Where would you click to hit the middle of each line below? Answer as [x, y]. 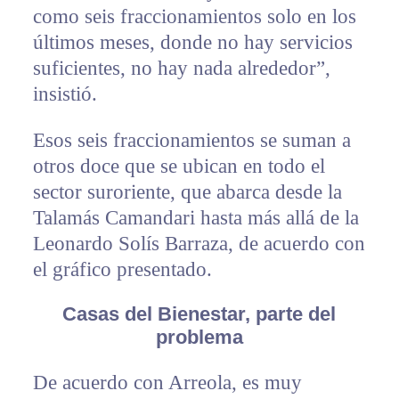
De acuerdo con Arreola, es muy [167, 382]
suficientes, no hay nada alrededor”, [181, 68]
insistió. [65, 94]
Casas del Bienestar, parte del [199, 313]
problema [199, 337]
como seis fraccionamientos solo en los [194, 16]
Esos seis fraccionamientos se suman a [191, 140]
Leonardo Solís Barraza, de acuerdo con [199, 243]
